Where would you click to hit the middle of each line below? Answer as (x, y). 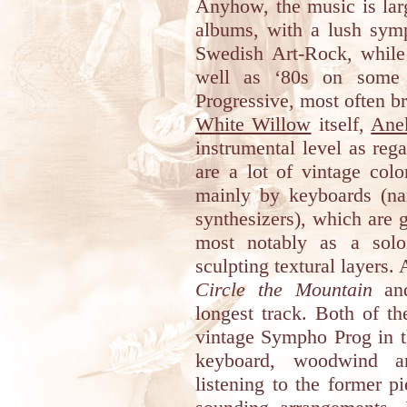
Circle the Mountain (284, 289)
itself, (341, 124)
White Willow (253, 124)
